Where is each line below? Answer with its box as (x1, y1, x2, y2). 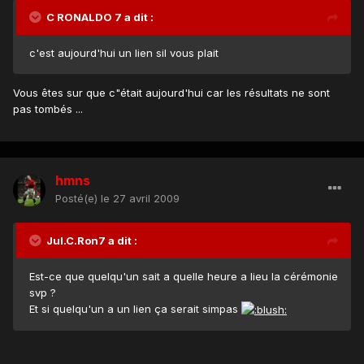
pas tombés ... (13, 102, 83, 116)
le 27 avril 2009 (101, 192, 180, 206)
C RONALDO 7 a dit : (46, 11, 154, 24)
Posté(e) (55, 192, 101, 206)
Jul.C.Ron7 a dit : (46, 234, 137, 248)
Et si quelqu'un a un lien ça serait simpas (29, 302, 241, 316)
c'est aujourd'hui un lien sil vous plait (29, 46, 219, 60)
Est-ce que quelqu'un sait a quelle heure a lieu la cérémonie (29, 270, 338, 284)
